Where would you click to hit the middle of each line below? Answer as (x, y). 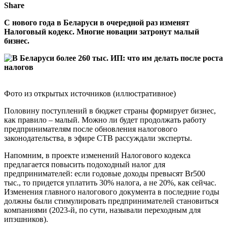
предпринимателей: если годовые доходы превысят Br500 (105, 173)
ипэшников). (26, 219)
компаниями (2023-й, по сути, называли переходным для (102, 210)
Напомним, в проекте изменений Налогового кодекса (97, 155)
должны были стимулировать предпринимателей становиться (111, 201)
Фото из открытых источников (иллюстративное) (90, 93)
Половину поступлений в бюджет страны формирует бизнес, (110, 110)
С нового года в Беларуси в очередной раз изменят (97, 22)
